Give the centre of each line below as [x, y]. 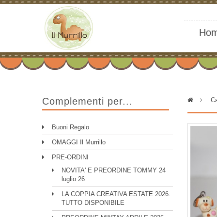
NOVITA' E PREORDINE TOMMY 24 [114, 170]
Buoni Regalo [70, 127]
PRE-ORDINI [70, 157]
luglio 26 [73, 179]
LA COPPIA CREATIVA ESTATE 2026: [116, 194]
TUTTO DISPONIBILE [93, 203]
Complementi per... [87, 101]
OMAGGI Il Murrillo [79, 142]
